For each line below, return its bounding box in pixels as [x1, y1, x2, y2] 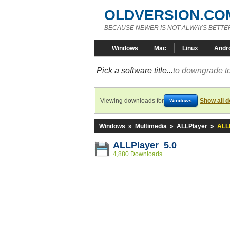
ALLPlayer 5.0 [113, 140, 177, 150]
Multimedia [135, 123, 167, 130]
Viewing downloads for [100, 97, 164, 104]
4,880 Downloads [113, 150, 162, 158]
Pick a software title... [97, 66, 173, 75]
